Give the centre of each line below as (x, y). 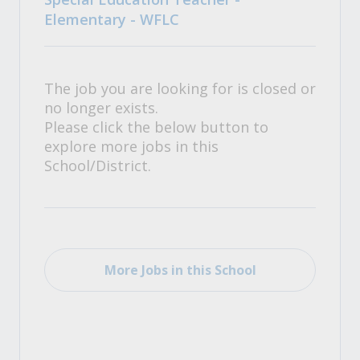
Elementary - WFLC (112, 19)
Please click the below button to (156, 127)
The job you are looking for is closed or (180, 88)
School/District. (98, 166)
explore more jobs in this (131, 146)
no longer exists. (101, 108)
